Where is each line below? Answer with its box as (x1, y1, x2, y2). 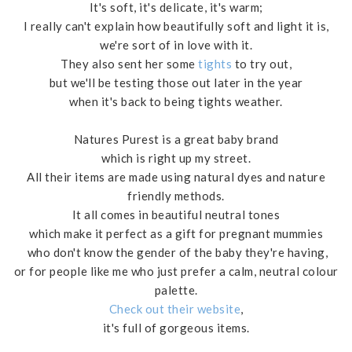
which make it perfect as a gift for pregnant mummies (29, 226, 323, 241)
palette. (154, 283, 198, 298)
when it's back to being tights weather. (69, 94, 283, 109)
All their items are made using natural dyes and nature (27, 170, 325, 185)
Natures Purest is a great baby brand (73, 132, 279, 147)
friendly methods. (127, 189, 225, 203)
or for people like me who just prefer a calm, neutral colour (13, 264, 339, 279)
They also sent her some (60, 57, 198, 71)
